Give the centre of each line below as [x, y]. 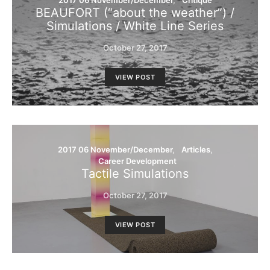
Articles [196, 149]
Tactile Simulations [135, 174]
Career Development [137, 161]
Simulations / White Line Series [135, 26]
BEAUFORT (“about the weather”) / [135, 13]
